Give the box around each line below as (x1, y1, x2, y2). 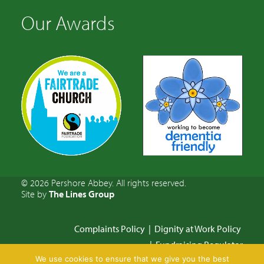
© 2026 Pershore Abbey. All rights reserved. (21, 177, 186, 189)
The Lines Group (49, 188, 114, 200)
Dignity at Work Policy (154, 223, 241, 235)
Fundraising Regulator (156, 239, 243, 250)
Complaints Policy (74, 223, 145, 235)
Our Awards (21, 9, 115, 35)
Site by (21, 188, 49, 200)
